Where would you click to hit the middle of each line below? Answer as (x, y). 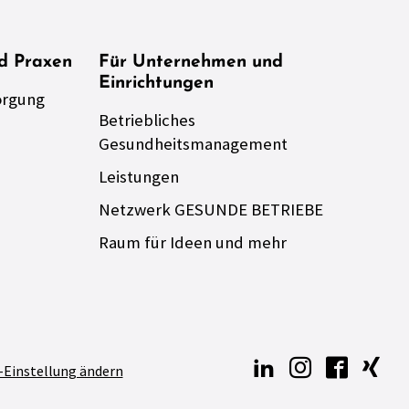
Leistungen (139, 177)
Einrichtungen (156, 84)
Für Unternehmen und (191, 63)
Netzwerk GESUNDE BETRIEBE (211, 210)
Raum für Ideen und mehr (193, 243)
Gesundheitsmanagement (193, 144)
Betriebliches (147, 121)
